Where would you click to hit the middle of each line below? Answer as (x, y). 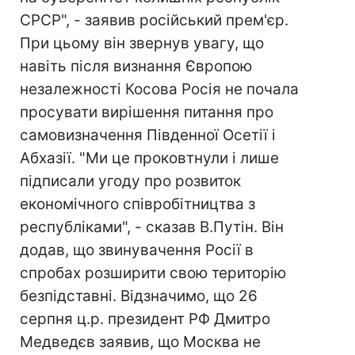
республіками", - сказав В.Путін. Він (152, 227)
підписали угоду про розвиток (130, 181)
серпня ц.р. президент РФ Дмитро (145, 319)
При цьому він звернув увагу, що (142, 43)
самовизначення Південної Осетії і (148, 135)
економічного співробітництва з (137, 204)
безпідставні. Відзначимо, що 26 (139, 296)
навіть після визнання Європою (136, 66)
